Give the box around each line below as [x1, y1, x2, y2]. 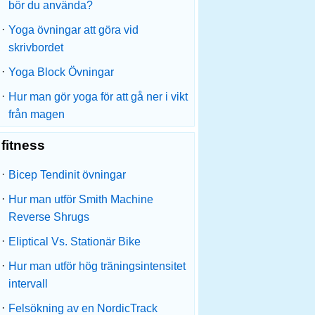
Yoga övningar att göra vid [8, 24, 139, 36]
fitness [1, 138, 45, 153]
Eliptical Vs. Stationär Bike [8, 236, 141, 247]
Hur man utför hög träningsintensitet [8, 260, 186, 272]
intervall [8, 278, 48, 290]
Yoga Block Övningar [8, 66, 114, 78]
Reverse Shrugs [8, 211, 89, 223]
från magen [8, 108, 65, 120]
